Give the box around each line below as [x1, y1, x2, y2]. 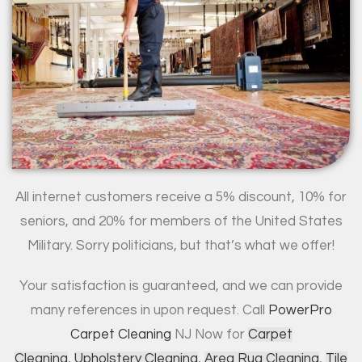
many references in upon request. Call [30, 303, 268, 318]
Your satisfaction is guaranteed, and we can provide [19, 279, 343, 294]
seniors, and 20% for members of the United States [19, 214, 343, 229]
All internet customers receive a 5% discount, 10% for [15, 190, 347, 205]
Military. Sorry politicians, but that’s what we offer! [27, 238, 335, 254]
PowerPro [267, 303, 332, 318]
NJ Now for [170, 327, 248, 343]
